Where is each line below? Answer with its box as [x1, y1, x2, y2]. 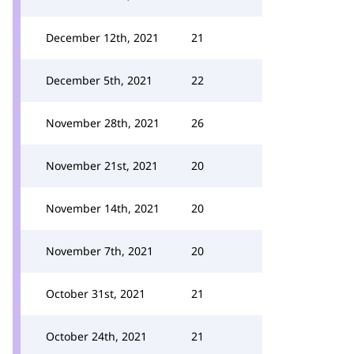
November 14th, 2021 [46, 201, 160, 216]
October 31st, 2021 [46, 286, 145, 301]
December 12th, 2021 [46, 30, 159, 45]
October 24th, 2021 [46, 329, 147, 344]
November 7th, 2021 [46, 243, 153, 258]
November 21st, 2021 [46, 158, 158, 173]
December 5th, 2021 [46, 73, 153, 88]
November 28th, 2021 [46, 115, 160, 130]
